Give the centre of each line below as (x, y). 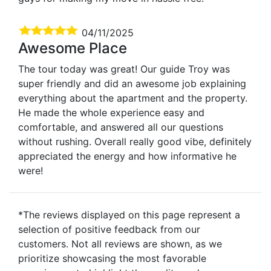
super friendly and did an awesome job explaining (132, 83)
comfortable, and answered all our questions (121, 127)
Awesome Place (73, 48)
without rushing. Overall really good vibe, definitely (135, 141)
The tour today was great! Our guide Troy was (124, 69)
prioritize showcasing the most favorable (112, 258)
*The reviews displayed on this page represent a (129, 214)
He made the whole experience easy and (111, 112)
